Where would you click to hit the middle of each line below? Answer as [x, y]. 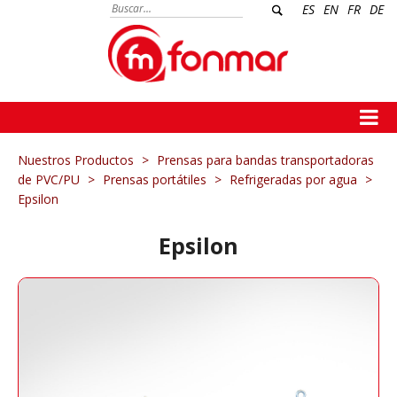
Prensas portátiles [155, 179]
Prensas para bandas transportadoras [265, 160]
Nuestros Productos [76, 160]
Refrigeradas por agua [293, 179]
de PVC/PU [49, 179]
